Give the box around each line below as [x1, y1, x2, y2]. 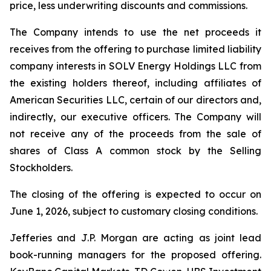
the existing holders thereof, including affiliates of [10, 77, 261, 89]
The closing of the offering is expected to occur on [10, 188, 261, 200]
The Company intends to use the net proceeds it [10, 26, 261, 38]
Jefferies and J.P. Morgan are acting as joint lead [10, 232, 261, 244]
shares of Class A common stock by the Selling [10, 145, 261, 157]
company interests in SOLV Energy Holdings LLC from [10, 60, 261, 72]
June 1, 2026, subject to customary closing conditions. [10, 205, 258, 217]
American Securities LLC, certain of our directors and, [10, 94, 261, 106]
